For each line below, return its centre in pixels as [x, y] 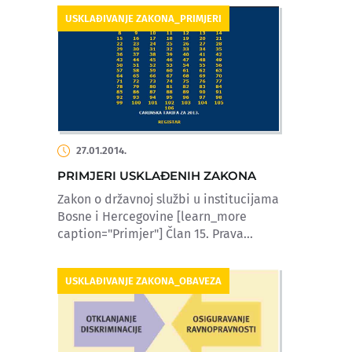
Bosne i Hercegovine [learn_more [152, 216]
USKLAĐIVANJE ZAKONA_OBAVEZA [143, 280]
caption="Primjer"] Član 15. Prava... [155, 233]
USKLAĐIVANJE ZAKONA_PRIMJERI [143, 19]
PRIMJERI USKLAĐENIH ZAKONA [157, 175]
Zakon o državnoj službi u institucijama [168, 199]
